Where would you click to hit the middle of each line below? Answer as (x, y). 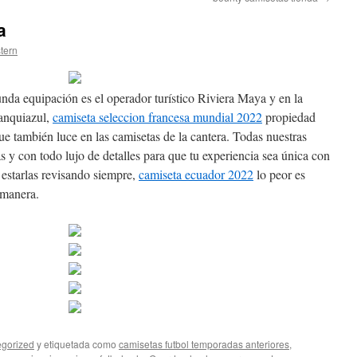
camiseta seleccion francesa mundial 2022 (157, 117)
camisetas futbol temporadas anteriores (204, 344)
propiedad (289, 117)
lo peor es (279, 174)
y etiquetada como (76, 344)
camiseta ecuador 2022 (196, 174)
